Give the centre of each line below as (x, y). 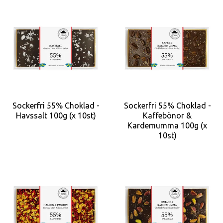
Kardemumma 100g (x (167, 125)
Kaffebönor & (167, 115)
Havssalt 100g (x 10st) (56, 115)
